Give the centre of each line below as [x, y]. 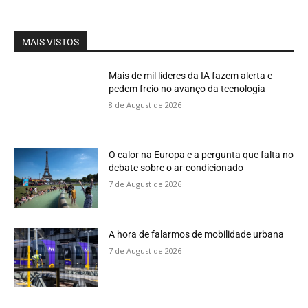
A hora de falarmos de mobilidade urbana [197, 234]
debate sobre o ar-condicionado [176, 168]
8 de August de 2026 [145, 104]
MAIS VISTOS [51, 42]
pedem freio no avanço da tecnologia [187, 88]
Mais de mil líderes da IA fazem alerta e [191, 75]
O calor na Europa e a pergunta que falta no [201, 155]
